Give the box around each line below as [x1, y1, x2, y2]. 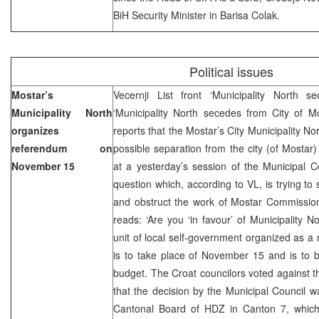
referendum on [11, 140, 113, 155]
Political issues [189, 61, 273, 80]
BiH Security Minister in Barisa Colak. [113, 7, 280, 22]
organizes [11, 122, 59, 137]
